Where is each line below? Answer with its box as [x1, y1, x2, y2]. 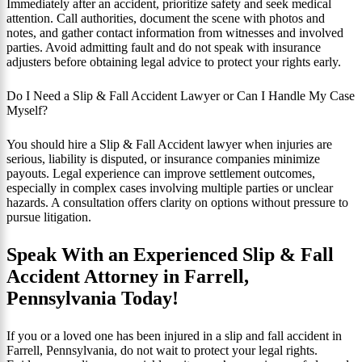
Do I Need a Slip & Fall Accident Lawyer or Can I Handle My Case [6, 88, 355, 103]
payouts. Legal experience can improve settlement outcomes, [6, 166, 315, 180]
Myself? [6, 103, 48, 117]
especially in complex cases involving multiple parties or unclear [6, 180, 333, 195]
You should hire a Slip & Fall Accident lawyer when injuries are [6, 137, 332, 151]
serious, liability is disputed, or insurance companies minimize [6, 151, 320, 166]
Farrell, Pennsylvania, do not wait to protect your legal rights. [6, 343, 318, 357]
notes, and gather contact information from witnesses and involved [6, 25, 343, 40]
